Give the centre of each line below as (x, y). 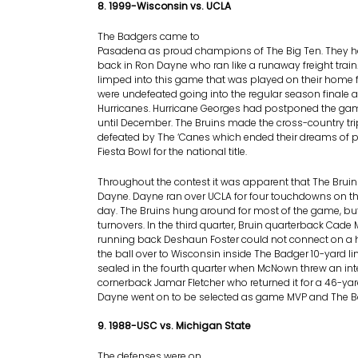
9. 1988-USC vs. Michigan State (174, 326)
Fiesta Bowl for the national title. (172, 151)
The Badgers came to (149, 36)
